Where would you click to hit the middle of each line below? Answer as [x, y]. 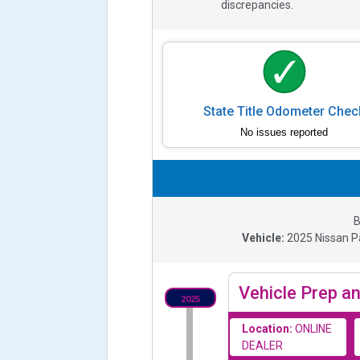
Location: [268, 328]
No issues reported [284, 132]
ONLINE [314, 328]
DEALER [263, 345]
